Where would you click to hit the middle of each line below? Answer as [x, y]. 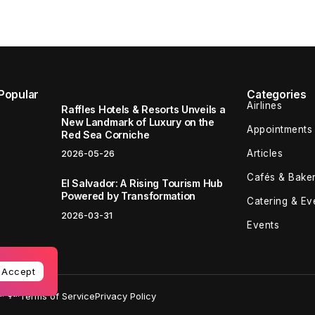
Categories [277, 95]
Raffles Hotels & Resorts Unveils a [143, 109]
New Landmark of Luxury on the [138, 122]
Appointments [280, 129]
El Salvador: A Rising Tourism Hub [142, 184]
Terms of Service [57, 296]
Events [263, 225]
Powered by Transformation [128, 196]
